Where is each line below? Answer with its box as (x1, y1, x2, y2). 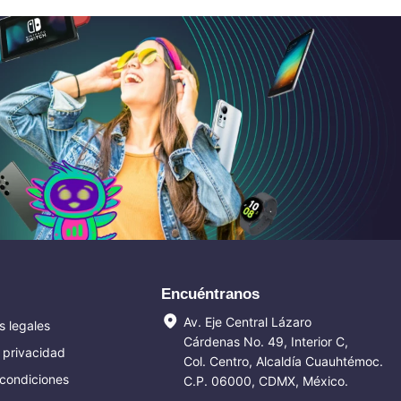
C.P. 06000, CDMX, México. (183, 372, 348, 388)
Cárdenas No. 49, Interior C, (183, 333, 348, 349)
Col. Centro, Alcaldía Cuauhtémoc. (183, 353, 383, 369)
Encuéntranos (161, 285, 260, 303)
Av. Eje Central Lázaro (183, 313, 311, 329)
